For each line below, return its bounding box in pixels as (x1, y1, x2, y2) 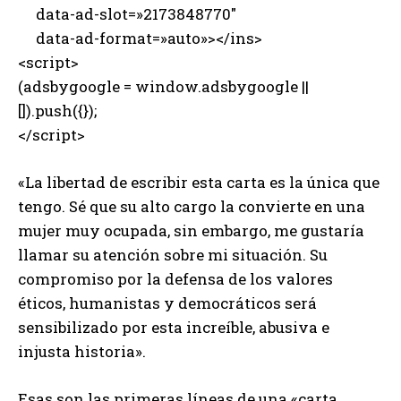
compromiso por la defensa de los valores (18, 268, 333, 289)
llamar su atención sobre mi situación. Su (18, 243, 328, 265)
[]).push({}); (18, 99, 97, 121)
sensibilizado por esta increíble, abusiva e (18, 316, 329, 337)
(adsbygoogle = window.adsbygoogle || (18, 75, 309, 97)
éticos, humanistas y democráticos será (18, 292, 317, 313)
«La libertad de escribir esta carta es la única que (18, 171, 380, 192)
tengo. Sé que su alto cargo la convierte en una (18, 195, 365, 217)
